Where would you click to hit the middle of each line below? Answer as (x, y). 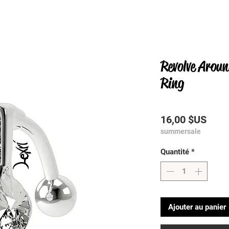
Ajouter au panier (197, 207)
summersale (181, 131)
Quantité (175, 152)
